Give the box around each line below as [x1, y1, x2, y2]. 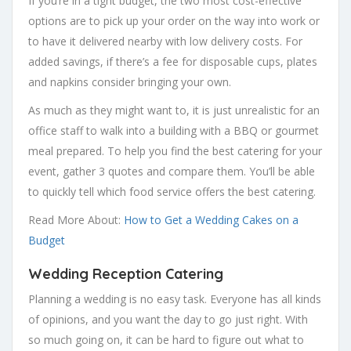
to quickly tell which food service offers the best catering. [28, 184, 316, 199]
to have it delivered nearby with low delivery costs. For [28, 34, 302, 49]
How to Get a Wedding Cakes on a [124, 212, 299, 227]
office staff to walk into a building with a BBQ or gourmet [28, 123, 319, 138]
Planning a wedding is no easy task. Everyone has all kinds [28, 291, 321, 306]
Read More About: [28, 212, 124, 227]
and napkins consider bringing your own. [28, 74, 231, 89]
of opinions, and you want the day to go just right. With [28, 312, 308, 327]
